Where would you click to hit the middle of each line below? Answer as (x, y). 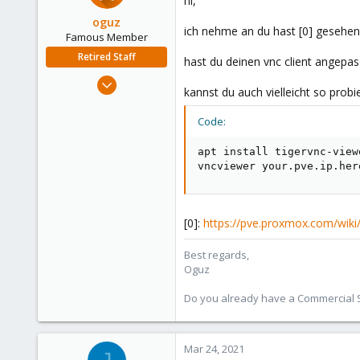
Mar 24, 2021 (214, 349)
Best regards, (217, 255)
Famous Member (106, 37)
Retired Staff (106, 57)
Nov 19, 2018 (137, 79)
